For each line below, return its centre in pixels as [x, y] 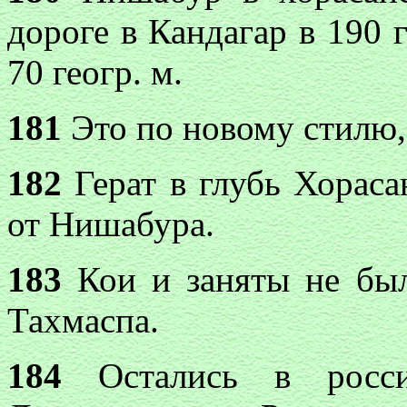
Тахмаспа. [83, 320]
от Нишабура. [111, 224]
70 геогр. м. [95, 72]
